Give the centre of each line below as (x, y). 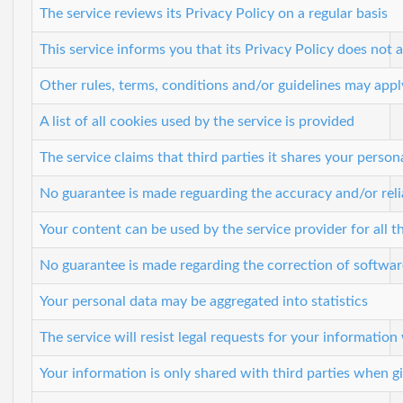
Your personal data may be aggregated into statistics (204, 301)
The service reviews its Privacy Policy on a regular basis (214, 13)
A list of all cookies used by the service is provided (197, 121)
